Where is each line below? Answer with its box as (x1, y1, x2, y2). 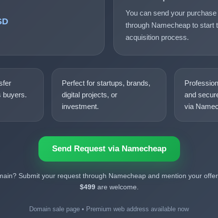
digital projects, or (62, 91, 118, 99)
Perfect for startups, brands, (62, 79, 151, 87)
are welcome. (95, 183, 139, 191)
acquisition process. (126, 33, 189, 41)
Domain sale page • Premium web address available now (29, 205, 189, 213)
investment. (62, 102, 99, 110)
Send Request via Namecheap (52, 144, 166, 153)
